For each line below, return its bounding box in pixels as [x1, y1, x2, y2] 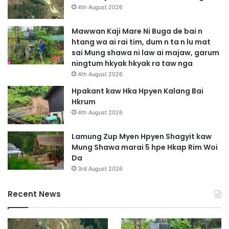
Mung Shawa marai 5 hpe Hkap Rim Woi [72, 142, 218, 152]
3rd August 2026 [78, 165, 123, 172]
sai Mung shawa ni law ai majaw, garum [72, 47, 219, 58]
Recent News [8, 188, 61, 199]
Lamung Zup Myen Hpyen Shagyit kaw [72, 131, 212, 142]
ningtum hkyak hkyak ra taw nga [72, 58, 193, 68]
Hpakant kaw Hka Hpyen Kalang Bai [72, 85, 203, 96]
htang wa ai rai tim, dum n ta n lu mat [72, 36, 211, 47]
